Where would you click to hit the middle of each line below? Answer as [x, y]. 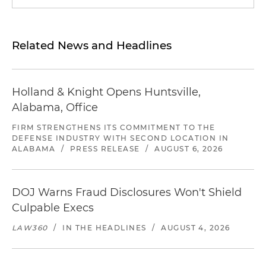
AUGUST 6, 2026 [189, 149]
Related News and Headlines [92, 45]
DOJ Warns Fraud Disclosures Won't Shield [127, 192]
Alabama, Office [55, 107]
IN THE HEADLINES [104, 228]
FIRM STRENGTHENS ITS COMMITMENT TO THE [114, 127]
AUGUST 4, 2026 [196, 228]
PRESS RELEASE [105, 149]
